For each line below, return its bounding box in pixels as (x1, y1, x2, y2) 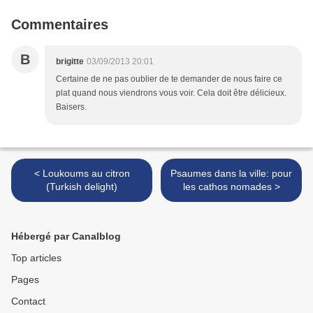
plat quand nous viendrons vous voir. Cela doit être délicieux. (56, 88, 286, 99)
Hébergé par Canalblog (11, 231, 121, 242)
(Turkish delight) (46, 181, 117, 193)
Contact (11, 296, 45, 307)
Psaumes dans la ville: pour (170, 168, 292, 180)
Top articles (11, 252, 61, 264)
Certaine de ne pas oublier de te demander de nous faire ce (56, 74, 282, 85)
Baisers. (56, 102, 87, 112)
